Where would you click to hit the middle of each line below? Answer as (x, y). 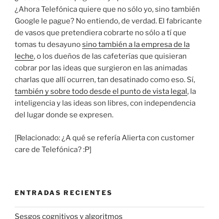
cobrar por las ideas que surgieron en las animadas (101, 68)
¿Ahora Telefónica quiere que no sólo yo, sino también (107, 10)
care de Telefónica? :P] (53, 149)
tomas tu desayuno (48, 45)
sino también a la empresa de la (136, 45)
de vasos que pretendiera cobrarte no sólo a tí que (100, 33)
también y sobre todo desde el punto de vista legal (101, 92)
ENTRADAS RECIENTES (64, 193)
